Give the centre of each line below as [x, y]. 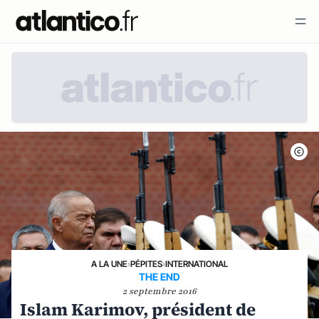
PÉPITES [146, 264]
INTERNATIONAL [197, 264]
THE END [159, 277]
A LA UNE [109, 264]
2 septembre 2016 [159, 291]
